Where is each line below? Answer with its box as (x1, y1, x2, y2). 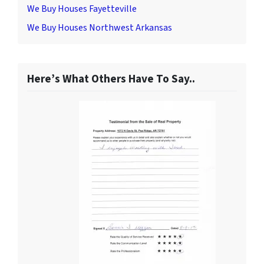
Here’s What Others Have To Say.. (27, 71, 195, 88)
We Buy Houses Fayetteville (27, 2, 137, 16)
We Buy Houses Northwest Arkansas (27, 21, 172, 35)
